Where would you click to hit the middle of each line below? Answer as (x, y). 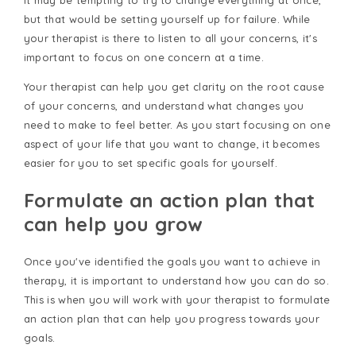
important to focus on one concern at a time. (145, 58)
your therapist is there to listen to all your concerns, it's (170, 39)
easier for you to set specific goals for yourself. (150, 163)
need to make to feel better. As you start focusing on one (177, 125)
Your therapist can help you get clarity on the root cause (174, 87)
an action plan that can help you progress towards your (172, 319)
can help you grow (113, 224)
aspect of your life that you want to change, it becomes (172, 144)
